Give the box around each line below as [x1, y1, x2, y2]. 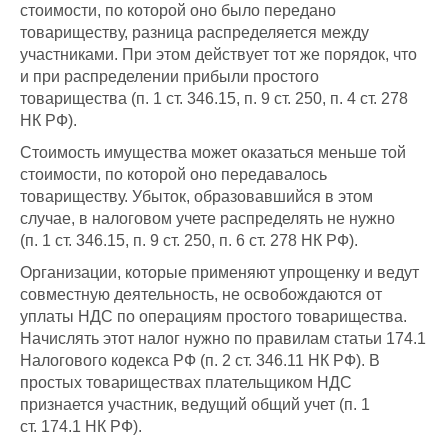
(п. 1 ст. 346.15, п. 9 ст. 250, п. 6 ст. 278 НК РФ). [20, 232, 358, 250]
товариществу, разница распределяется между [20, 24, 369, 42]
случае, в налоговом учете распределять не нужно [20, 210, 395, 228]
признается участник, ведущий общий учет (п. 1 [20, 396, 370, 414]
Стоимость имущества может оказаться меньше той [20, 144, 406, 162]
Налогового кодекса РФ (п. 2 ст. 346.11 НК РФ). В [20, 352, 380, 370]
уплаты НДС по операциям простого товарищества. [20, 308, 407, 326]
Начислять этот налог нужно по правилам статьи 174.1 [20, 330, 426, 348]
